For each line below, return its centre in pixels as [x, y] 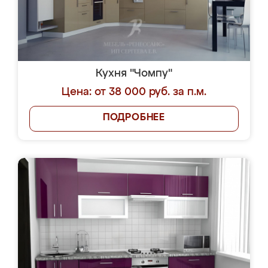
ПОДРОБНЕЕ [134, 118]
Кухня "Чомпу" [134, 74]
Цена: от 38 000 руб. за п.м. [134, 92]
